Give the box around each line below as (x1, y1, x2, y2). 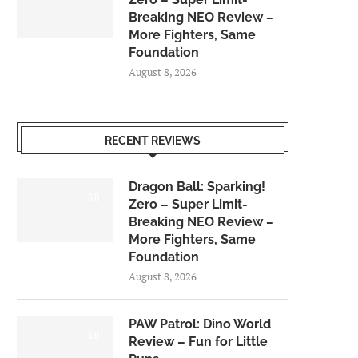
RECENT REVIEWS (105, 134, 201, 147)
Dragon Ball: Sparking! (129, 179, 265, 194)
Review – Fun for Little (129, 334, 268, 349)
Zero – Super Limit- (129, 197, 248, 212)
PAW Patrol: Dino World (129, 316, 271, 332)
